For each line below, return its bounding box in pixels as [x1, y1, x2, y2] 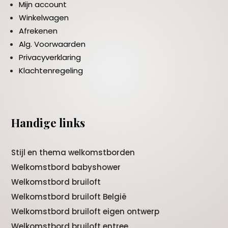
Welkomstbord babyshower [11, 162, 121, 173]
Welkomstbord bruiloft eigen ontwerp [11, 206, 160, 217]
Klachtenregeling [19, 65, 83, 76]
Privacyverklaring [19, 52, 81, 63]
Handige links [11, 115, 85, 131]
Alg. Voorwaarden [19, 39, 86, 50]
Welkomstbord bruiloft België [11, 191, 127, 203]
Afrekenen [19, 25, 58, 37]
